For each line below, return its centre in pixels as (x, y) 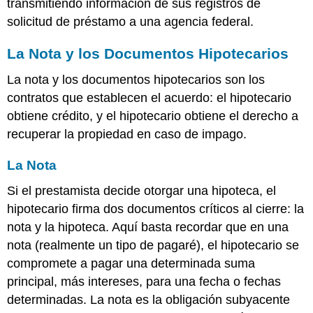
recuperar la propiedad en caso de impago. (127, 134)
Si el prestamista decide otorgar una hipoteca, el (142, 191)
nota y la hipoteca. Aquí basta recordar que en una (148, 227)
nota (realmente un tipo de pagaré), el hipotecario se (153, 246)
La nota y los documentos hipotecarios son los (136, 80)
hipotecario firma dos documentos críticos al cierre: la (156, 209)
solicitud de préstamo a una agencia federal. (131, 21)
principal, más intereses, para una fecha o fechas (144, 282)
